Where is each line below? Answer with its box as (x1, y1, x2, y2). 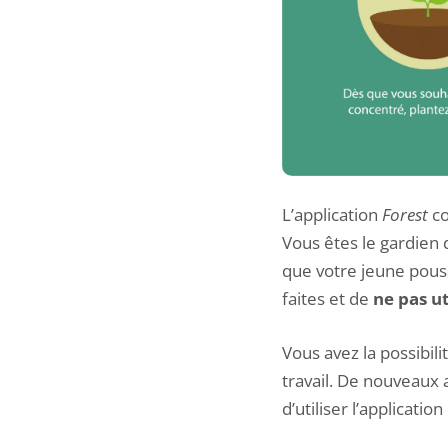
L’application (282, 203, 382, 227)
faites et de (282, 287, 373, 311)
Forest (382, 203, 428, 227)
